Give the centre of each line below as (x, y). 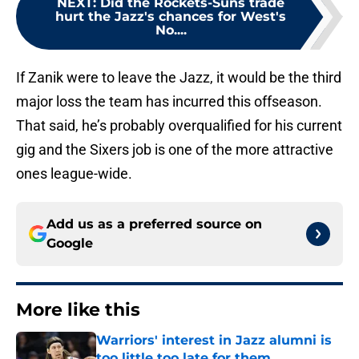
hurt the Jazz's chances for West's (171, 17)
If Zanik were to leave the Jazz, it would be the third (179, 78)
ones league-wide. (74, 174)
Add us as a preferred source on (154, 224)
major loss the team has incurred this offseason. (169, 102)
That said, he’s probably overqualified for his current (179, 126)
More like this (78, 310)
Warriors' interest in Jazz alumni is (214, 341)
